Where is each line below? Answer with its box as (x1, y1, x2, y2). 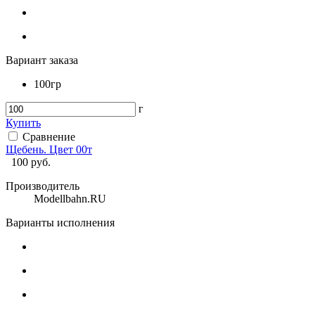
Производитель (6, 179, 79, 192)
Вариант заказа (6, 53, 78, 66)
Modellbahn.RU (34, 192, 106, 205)
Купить (6, 116, 41, 129)
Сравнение (22, 130, 75, 143)
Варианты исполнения (6, 216, 115, 229)
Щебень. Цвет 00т (6, 143, 92, 155)
